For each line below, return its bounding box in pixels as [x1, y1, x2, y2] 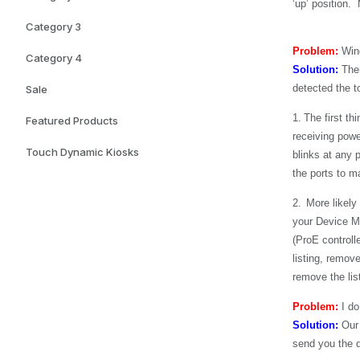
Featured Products [26, 114, 118, 127]
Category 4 [26, 51, 82, 64]
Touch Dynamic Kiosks [26, 145, 139, 158]
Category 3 [26, 20, 81, 33]
